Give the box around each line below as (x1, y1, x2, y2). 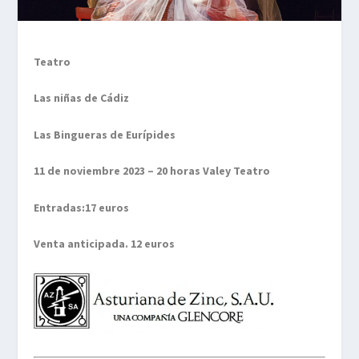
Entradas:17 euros (34, 200, 130, 215)
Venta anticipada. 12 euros (34, 236, 175, 251)
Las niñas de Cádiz (34, 91, 130, 106)
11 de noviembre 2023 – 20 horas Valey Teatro (34, 163, 271, 179)
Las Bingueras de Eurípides (34, 127, 176, 142)
